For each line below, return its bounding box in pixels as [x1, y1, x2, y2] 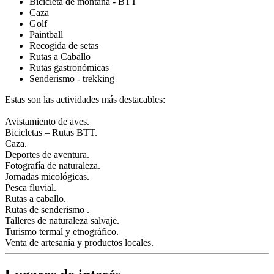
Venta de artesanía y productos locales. [5, 237, 154, 248]
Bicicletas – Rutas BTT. [5, 127, 97, 138]
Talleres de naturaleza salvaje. [5, 215, 119, 226]
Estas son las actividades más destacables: [5, 94, 165, 105]
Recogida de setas [29, 40, 98, 51]
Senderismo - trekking [29, 73, 114, 84]
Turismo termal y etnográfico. [5, 226, 119, 237]
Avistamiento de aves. [5, 116, 89, 127]
